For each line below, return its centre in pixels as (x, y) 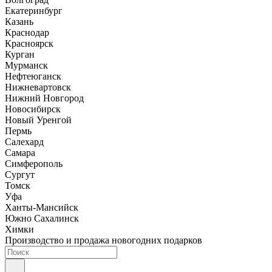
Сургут (20, 175)
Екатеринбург (34, 11)
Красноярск (29, 44)
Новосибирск (33, 109)
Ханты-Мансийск (42, 208)
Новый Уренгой (38, 120)
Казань (19, 22)
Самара (20, 153)
